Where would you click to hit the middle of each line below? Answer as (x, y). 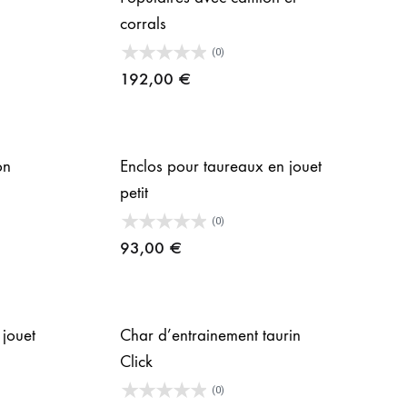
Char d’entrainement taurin (210, 336)
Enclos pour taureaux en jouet (221, 167)
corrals (143, 24)
